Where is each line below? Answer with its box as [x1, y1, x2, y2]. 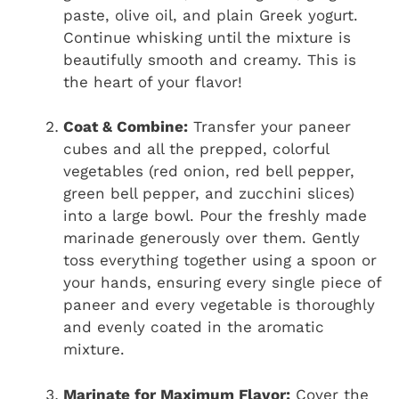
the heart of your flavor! [63, 72, 242, 91]
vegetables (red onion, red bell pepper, [63, 162, 354, 181]
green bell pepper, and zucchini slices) [63, 184, 354, 203]
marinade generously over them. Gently [63, 229, 360, 248]
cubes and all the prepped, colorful [63, 140, 329, 159]
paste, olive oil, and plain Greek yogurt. [63, 5, 358, 24]
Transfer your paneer [188, 118, 351, 136]
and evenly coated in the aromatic [63, 318, 324, 337]
